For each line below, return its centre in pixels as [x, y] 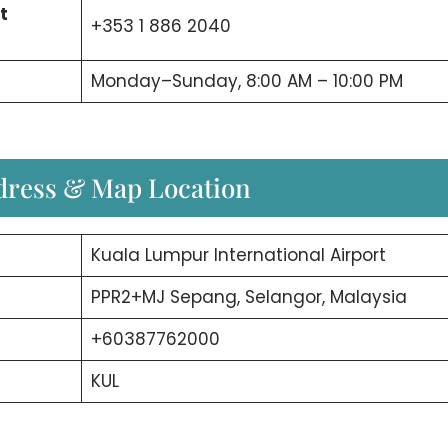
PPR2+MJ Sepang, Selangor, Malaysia [248, 296]
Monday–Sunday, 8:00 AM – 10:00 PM [246, 81]
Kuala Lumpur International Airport [238, 254]
